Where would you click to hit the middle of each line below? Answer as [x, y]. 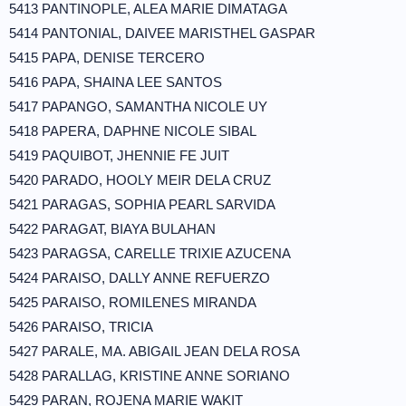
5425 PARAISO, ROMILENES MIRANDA [133, 302]
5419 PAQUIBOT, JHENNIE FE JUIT [119, 155]
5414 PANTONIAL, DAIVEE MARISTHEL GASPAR [162, 33]
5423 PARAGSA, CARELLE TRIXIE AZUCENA [150, 253]
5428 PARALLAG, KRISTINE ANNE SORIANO [150, 376]
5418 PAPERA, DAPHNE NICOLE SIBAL [133, 131]
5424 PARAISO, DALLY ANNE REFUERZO [140, 278]
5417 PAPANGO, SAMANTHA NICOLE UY [138, 106]
